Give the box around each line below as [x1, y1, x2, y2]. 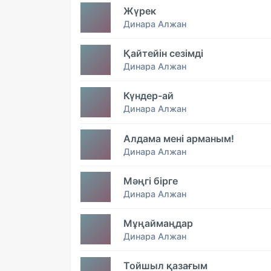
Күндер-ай [123, 90, 174, 102]
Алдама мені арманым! [123, 132, 234, 145]
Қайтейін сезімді [123, 47, 203, 60]
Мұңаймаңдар [123, 217, 193, 229]
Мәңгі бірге [123, 174, 178, 187]
